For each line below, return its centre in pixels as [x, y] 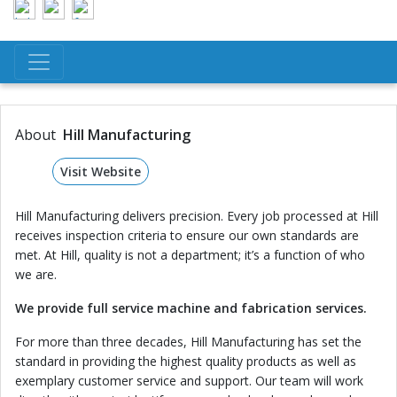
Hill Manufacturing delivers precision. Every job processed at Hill [197, 216]
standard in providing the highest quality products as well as [186, 361]
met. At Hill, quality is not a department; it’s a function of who [190, 255]
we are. [36, 274]
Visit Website [100, 171]
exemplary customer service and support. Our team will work [189, 381]
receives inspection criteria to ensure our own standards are [187, 235]
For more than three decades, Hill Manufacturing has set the [188, 342]
